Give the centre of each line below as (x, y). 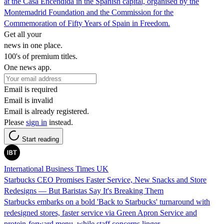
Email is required (31, 89)
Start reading (40, 139)
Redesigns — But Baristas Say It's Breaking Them (84, 190)
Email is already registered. (46, 111)
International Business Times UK (56, 168)
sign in (36, 122)
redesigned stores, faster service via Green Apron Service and (100, 212)
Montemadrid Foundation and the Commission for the (89, 12)
